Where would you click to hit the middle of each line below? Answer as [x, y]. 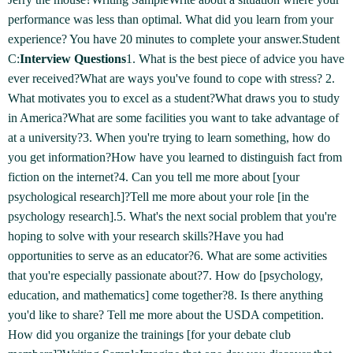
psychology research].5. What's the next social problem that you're [172, 216]
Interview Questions [73, 59]
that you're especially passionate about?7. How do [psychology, [165, 275]
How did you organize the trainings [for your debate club [149, 334]
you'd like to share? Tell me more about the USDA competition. [166, 315]
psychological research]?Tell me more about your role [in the [158, 197]
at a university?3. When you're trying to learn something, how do [169, 137]
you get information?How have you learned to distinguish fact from [175, 157]
